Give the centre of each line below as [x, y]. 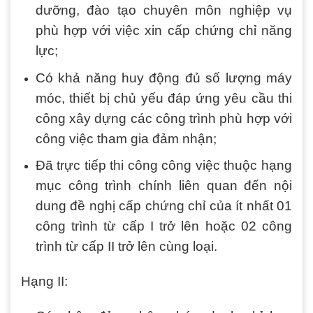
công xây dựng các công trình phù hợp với [163, 118]
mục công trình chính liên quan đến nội [163, 186]
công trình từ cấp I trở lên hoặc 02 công [163, 226]
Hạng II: [46, 282]
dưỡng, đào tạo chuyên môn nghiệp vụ [163, 10]
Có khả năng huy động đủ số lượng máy [163, 78]
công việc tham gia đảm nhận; [126, 138]
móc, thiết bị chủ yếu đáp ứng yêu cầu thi [163, 98]
